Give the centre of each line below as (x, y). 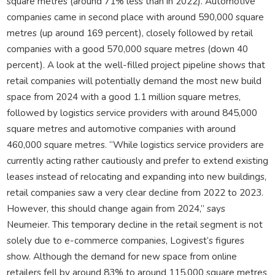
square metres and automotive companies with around (121, 128)
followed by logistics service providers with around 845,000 (132, 112)
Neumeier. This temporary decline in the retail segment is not (134, 224)
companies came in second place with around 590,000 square (135, 17)
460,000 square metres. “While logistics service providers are (135, 144)
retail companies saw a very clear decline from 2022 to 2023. (135, 192)
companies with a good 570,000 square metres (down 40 (127, 48)
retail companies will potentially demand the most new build (134, 80)
